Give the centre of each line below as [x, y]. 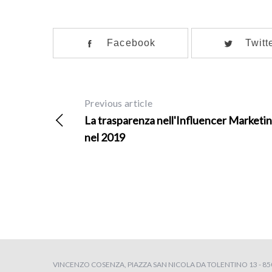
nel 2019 [105, 138]
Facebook [131, 43]
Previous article [119, 103]
